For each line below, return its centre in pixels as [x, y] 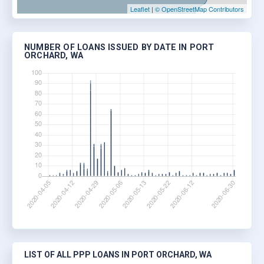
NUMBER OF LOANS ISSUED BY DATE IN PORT [119, 48]
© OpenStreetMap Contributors [199, 9]
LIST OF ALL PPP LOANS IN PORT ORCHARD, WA [118, 254]
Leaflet [140, 9]
